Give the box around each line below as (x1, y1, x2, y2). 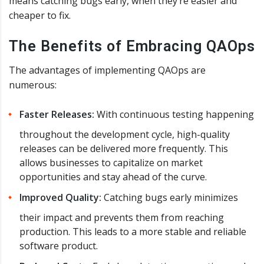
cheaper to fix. (9, 8, 71, 22)
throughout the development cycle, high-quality (19, 127, 230, 141)
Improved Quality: (19, 190, 101, 204)
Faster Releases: (19, 107, 94, 121)
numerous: (9, 78, 57, 91)
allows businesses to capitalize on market (19, 156, 203, 169)
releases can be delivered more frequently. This (19, 141, 228, 155)
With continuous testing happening (94, 107, 254, 121)
